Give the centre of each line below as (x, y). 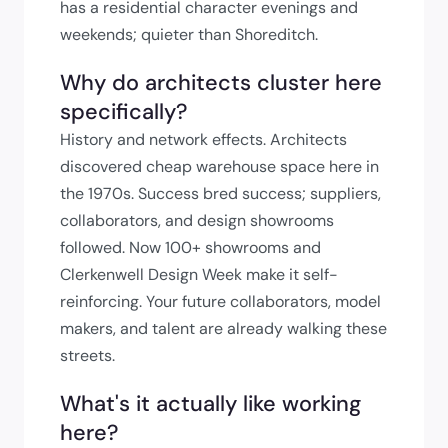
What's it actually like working (210, 403)
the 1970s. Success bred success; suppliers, (220, 193)
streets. (87, 355)
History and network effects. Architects (203, 139)
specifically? (123, 111)
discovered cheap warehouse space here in (219, 166)
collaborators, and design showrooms (197, 220)
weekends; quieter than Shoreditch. (189, 34)
